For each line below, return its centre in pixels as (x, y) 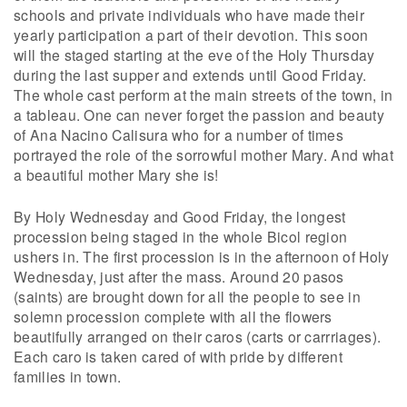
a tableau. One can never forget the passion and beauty (199, 115)
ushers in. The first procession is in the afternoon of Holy (202, 257)
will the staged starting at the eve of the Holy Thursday (194, 55)
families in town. (68, 377)
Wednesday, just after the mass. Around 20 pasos (179, 277)
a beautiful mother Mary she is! (116, 175)
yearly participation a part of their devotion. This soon (191, 35)
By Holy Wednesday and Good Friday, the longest (180, 217)
